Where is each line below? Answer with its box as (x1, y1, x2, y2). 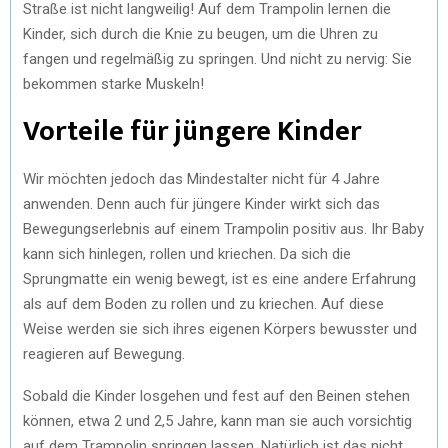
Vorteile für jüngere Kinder (23, 107, 361, 155)
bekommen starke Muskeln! (23, 74, 204, 93)
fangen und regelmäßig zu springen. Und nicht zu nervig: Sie (23, 49, 412, 68)
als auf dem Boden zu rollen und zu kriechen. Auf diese (23, 294, 384, 313)
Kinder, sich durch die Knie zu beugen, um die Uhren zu (23, 24, 378, 43)
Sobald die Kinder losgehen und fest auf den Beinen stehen (23, 386, 410, 405)
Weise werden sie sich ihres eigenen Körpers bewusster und (23, 319, 417, 338)
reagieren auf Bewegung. (23, 344, 185, 363)
